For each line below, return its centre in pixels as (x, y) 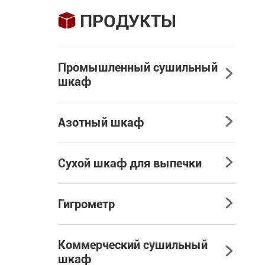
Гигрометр (86, 204)
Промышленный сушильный (138, 67)
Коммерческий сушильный (133, 245)
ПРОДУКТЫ (128, 21)
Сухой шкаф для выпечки (130, 163)
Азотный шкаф (101, 122)
